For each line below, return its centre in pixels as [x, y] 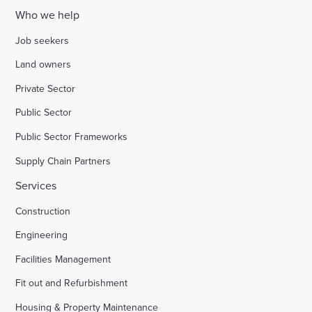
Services [36, 186]
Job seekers [42, 40]
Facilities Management [63, 259]
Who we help [48, 14]
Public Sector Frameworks [72, 136]
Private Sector [46, 88]
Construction [43, 211]
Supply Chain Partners [63, 161]
